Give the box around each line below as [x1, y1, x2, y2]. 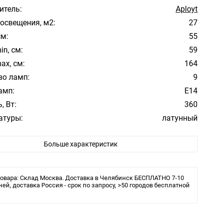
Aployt [176, 4, 198, 14]
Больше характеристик [44, 140, 118, 148]
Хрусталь [163, 141, 198, 150]
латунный [162, 113, 198, 123]
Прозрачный [152, 127, 198, 136]
